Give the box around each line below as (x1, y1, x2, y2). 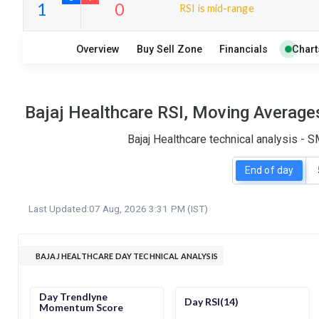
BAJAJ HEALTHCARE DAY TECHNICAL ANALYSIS (36, 251, 218, 261)
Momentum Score (39, 300, 123, 313)
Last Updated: (28, 202, 89, 214)
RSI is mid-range (179, 1, 254, 14)
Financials (219, 43, 268, 56)
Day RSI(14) (184, 296, 239, 308)
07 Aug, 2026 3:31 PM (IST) (88, 202, 208, 214)
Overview (76, 43, 120, 56)
